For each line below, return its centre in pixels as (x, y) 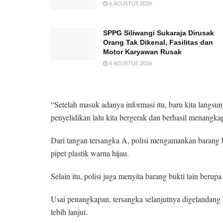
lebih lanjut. (69, 212)
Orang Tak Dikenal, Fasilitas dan (158, 42)
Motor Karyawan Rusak (142, 52)
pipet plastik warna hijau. (90, 153)
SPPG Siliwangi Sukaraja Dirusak (159, 33)
